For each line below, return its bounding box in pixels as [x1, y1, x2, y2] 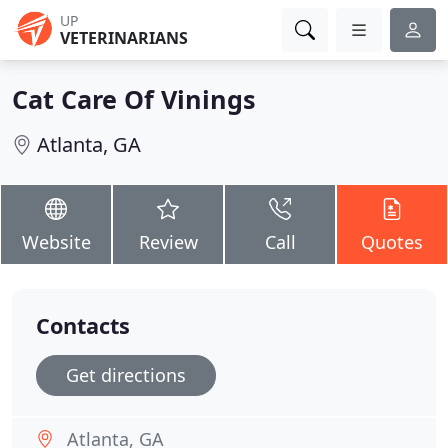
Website [21, 230, 91, 254]
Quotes [361, 230, 423, 254]
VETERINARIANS [60, 27, 188, 49]
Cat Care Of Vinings [12, 82, 256, 116]
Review [138, 230, 198, 254]
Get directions [66, 363, 186, 387]
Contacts [36, 311, 130, 340]
